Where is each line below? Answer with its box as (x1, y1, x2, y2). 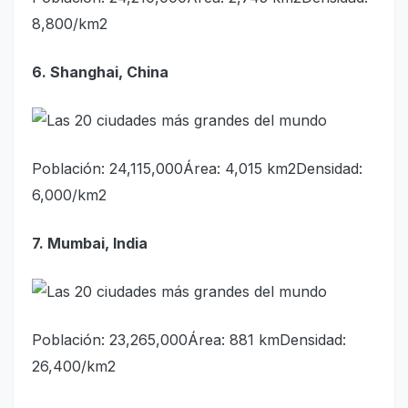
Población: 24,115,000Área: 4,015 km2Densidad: (32, 158, 362, 178)
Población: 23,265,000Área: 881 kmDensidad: (32, 330, 346, 349)
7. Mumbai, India (32, 233, 148, 252)
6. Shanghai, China (32, 62, 168, 81)
